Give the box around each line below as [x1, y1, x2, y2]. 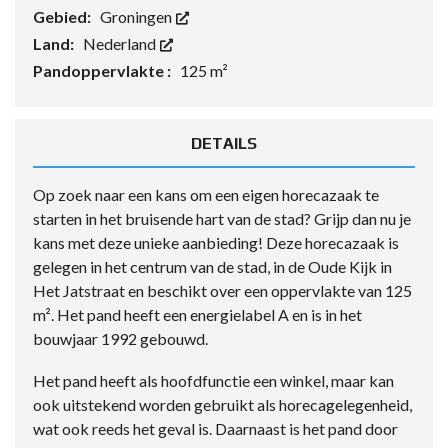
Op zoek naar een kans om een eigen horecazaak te [33, 185, 379, 204]
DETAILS [191, 134, 257, 153]
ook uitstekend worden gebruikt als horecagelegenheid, [33, 395, 412, 414]
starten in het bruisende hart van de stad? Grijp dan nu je [33, 209, 411, 228]
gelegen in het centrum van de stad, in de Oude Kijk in [33, 257, 392, 276]
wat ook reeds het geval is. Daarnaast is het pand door [33, 419, 398, 438]
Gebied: [33, 7, 94, 26]
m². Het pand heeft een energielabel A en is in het [33, 305, 362, 324]
